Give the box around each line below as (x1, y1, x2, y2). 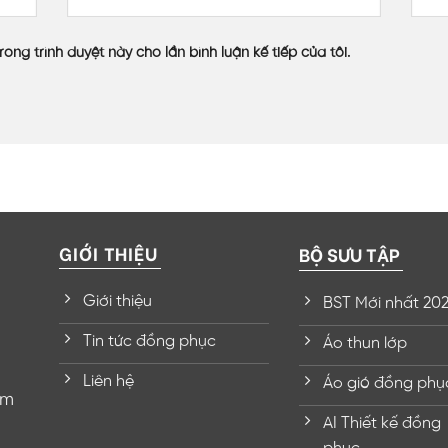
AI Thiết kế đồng (323, 414, 441, 432)
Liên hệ (83, 372, 134, 390)
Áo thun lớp (323, 334, 407, 352)
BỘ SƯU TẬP (299, 239, 400, 267)
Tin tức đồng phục (83, 332, 216, 350)
